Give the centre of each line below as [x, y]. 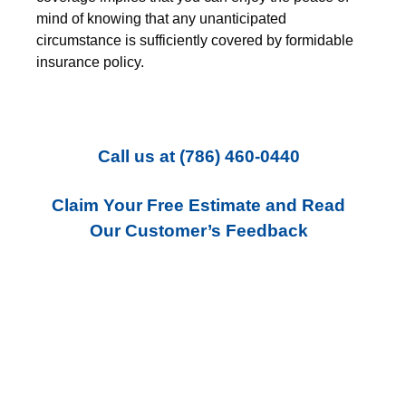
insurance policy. [90, 62]
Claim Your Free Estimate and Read [198, 205]
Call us [126, 156]
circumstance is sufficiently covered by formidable [195, 40]
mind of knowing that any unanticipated [161, 19]
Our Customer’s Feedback [198, 231]
